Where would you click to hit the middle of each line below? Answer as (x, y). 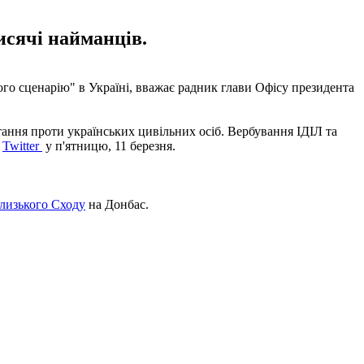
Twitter (22, 145)
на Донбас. (117, 204)
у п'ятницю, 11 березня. (109, 145)
